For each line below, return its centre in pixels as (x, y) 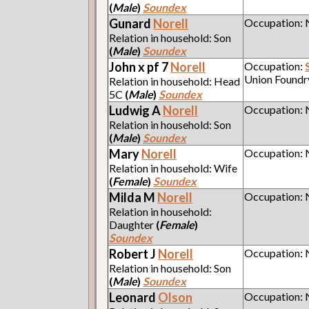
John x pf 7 (140, 67)
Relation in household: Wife (173, 168)
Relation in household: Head (175, 81)
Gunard (131, 23)
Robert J (134, 253)
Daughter (133, 224)
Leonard (134, 297)
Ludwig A (136, 110)
